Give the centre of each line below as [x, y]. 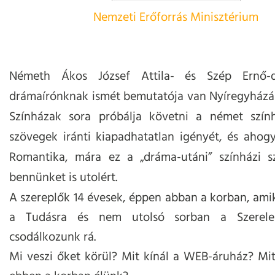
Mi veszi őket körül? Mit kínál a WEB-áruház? [134, 257]
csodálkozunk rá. [52, 238]
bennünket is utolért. [63, 178]
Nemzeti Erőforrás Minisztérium [176, 18]
